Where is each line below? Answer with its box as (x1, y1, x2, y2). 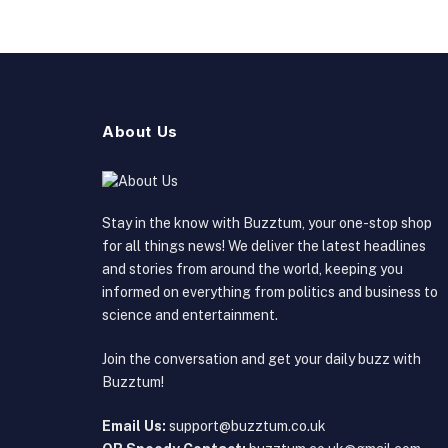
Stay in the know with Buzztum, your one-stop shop (102, 214, 432, 231)
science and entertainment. (102, 306, 278, 323)
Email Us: (102, 417, 166, 434)
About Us (102, 121, 178, 141)
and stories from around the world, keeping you (102, 260, 403, 277)
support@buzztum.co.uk (166, 417, 326, 434)
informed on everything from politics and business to (102, 283, 438, 300)
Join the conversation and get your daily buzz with (102, 350, 421, 367)
